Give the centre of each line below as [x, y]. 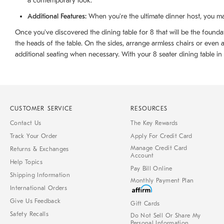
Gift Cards [145, 204]
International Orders [39, 188]
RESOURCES [149, 109]
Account [142, 156]
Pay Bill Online [151, 169]
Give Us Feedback [38, 201]
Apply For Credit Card [161, 136]
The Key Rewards [154, 123]
